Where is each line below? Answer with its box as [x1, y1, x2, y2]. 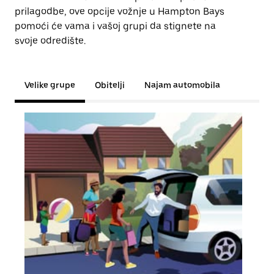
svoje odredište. [15, 35, 86, 46]
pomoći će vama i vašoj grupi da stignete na [15, 20, 216, 32]
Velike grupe [24, 80, 75, 90]
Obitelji [95, 80, 125, 90]
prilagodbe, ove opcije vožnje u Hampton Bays [15, 6, 224, 17]
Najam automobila [144, 80, 220, 90]
